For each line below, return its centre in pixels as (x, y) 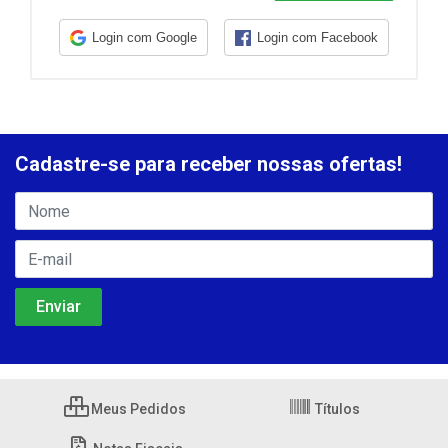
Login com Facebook (317, 37)
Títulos (335, 409)
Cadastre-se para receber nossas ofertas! (208, 164)
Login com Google (144, 37)
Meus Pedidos (136, 409)
